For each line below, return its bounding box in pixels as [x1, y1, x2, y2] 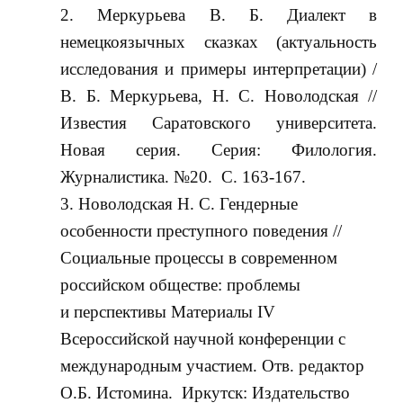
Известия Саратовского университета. [60, 113, 378, 133]
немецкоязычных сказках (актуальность [60, 32, 378, 52]
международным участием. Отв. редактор [60, 356, 365, 376]
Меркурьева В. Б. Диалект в [97, 5, 378, 25]
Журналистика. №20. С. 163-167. [60, 167, 307, 187]
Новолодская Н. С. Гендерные [78, 194, 299, 214]
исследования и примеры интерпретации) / [60, 59, 378, 79]
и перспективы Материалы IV [60, 302, 276, 322]
